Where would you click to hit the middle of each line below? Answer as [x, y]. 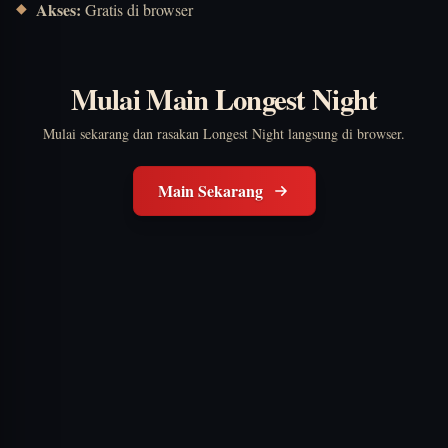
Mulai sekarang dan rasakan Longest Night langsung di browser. [224, 134]
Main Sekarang [210, 191]
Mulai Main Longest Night [224, 99]
